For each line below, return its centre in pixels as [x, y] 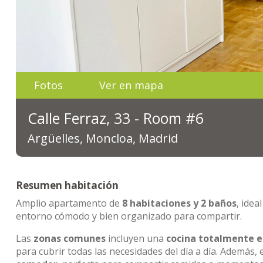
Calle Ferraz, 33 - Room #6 [116, 118]
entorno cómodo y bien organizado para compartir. [129, 216]
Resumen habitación [67, 185]
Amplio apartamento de [69, 203]
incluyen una [136, 238]
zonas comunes [70, 238]
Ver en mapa [131, 85]
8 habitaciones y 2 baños [179, 203]
